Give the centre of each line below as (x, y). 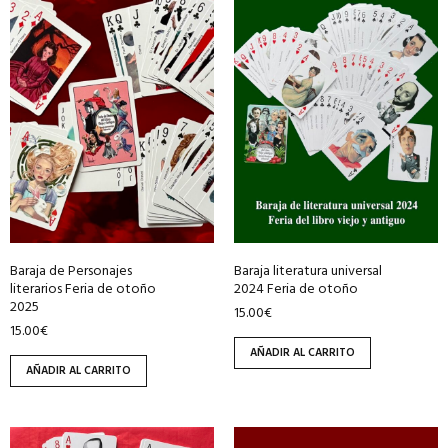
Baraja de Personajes (71, 271)
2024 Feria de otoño (296, 289)
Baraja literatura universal (308, 271)
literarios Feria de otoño (83, 289)
